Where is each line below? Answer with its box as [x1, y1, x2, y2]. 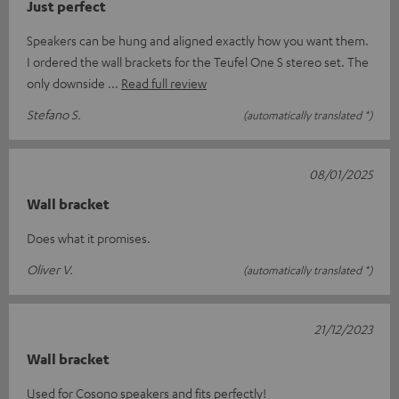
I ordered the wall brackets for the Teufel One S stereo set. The [27, 53, 369, 69]
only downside [27, 75, 108, 91]
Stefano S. [27, 106, 81, 122]
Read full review [121, 75, 207, 91]
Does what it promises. [27, 230, 151, 246]
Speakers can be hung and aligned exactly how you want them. [27, 32, 369, 48]
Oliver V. [27, 261, 73, 277]
